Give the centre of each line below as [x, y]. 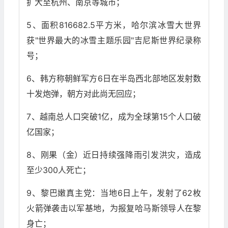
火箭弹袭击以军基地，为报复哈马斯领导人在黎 [114, 208]
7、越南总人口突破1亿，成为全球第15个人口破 [114, 117]
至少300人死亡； [59, 170]
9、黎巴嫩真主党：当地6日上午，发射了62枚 [114, 193]
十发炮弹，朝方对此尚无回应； [84, 94]
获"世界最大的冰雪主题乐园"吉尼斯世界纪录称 [114, 40]
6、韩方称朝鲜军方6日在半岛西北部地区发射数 [114, 79]
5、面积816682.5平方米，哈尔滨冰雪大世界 [114, 25]
